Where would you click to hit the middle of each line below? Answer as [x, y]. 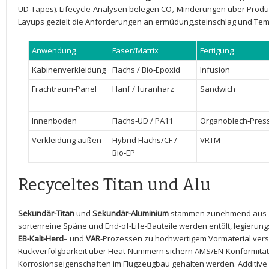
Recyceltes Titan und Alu [114, 185]
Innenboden [54, 121]
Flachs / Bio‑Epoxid [146, 70]
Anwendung [53, 50]
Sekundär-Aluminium [131, 213]
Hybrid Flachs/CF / [144, 140]
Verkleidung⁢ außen [66, 140]
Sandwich [217, 89]
